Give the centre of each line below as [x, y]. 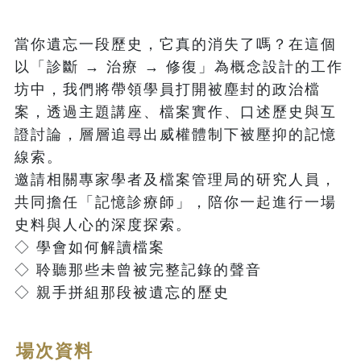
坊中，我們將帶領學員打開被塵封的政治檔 [168, 90]
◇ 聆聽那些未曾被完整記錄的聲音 [138, 270]
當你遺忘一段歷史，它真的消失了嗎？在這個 [176, 45]
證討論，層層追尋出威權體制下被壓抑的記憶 [176, 135]
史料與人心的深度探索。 [103, 225]
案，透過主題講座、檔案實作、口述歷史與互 [176, 112]
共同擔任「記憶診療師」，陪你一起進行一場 [176, 203]
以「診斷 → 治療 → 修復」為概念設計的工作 [179, 67]
